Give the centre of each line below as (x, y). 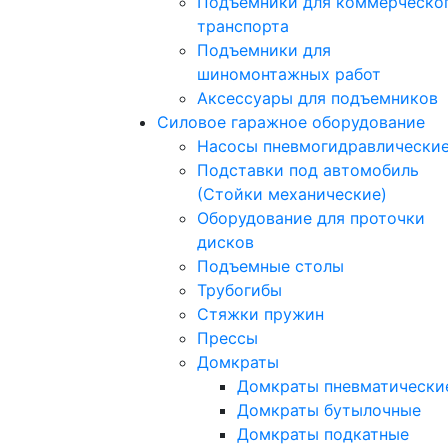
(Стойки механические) (292, 193)
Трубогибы (239, 289)
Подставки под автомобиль (308, 169)
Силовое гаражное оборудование (291, 121)
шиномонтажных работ (289, 73)
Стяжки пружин (260, 313)
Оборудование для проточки (311, 217)
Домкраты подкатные (323, 433)
